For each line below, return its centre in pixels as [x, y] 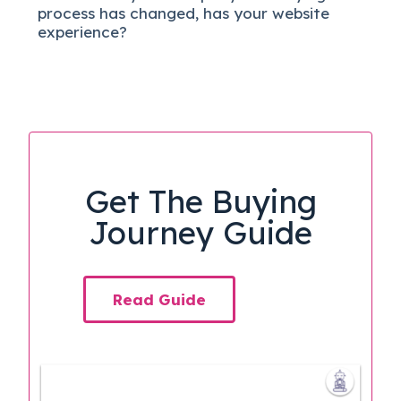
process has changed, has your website [184, 13]
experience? [83, 31]
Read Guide [160, 299]
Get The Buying [200, 201]
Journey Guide [200, 232]
